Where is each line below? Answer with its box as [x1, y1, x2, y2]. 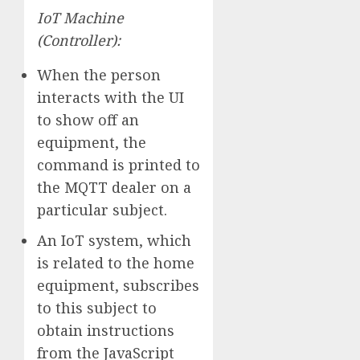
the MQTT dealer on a [37, 177, 191, 197]
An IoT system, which [37, 230, 191, 250]
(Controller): [37, 30, 121, 50]
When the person [37, 64, 161, 84]
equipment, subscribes [37, 275, 199, 295]
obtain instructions [37, 320, 174, 340]
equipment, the [37, 132, 146, 152]
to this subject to [37, 297, 157, 317]
